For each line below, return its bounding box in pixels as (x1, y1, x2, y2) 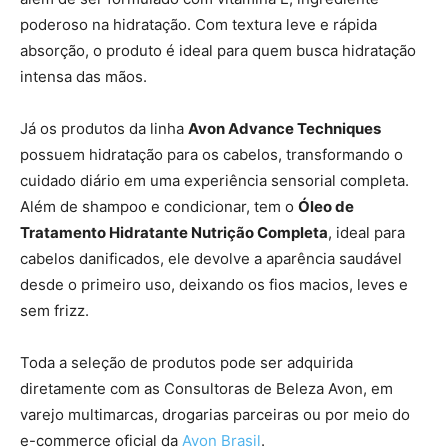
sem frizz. (20, 301, 89, 321)
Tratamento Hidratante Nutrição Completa (20, 223, 328, 243)
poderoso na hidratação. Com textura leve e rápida (20, 15, 377, 35)
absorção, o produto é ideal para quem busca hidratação (20, 41, 416, 61)
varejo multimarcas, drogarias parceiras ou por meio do (20, 405, 410, 425)
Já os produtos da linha (20, 119, 188, 139)
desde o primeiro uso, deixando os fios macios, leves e (20, 275, 408, 295)
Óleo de (298, 197, 354, 217)
